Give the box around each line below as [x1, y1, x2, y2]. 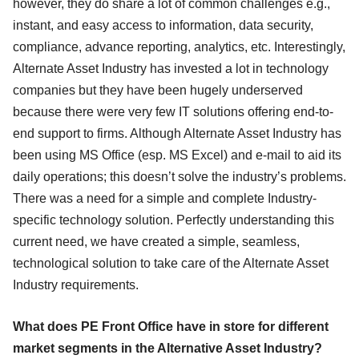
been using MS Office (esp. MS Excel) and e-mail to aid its [13, 147, 341, 162]
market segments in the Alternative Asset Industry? [13, 341, 329, 355]
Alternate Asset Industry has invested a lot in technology [13, 61, 329, 75]
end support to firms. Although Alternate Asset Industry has [13, 126, 341, 140]
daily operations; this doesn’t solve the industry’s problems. [13, 169, 346, 184]
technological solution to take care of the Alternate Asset [13, 256, 329, 270]
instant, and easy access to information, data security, [13, 18, 313, 32]
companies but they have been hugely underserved [13, 83, 303, 97]
